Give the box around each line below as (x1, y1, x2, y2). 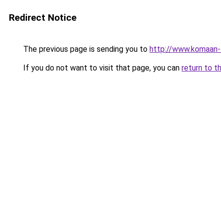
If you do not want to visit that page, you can (21, 63, 182, 73)
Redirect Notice (9, 12, 76, 23)
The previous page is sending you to (21, 44, 149, 54)
